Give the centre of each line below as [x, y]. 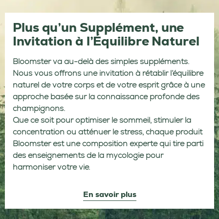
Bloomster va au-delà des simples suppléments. [101, 61]
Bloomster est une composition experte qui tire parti [108, 143]
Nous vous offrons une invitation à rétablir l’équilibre [108, 73]
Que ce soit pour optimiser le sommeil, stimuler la [102, 120]
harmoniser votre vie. [51, 167]
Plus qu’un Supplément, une [99, 27]
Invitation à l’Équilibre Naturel [106, 41]
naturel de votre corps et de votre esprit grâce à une [109, 85]
